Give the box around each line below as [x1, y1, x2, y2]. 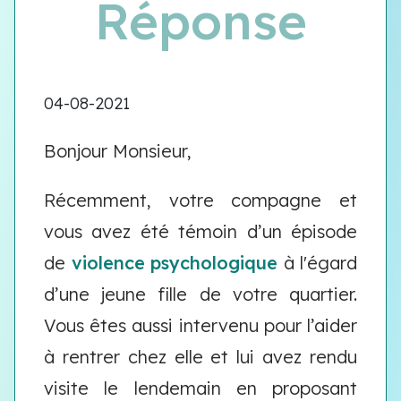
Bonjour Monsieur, [44, 140, 192, 162]
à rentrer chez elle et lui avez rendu [44, 346, 357, 368]
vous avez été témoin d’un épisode [44, 220, 357, 243]
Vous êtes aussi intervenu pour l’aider [44, 314, 357, 337]
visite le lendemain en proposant [44, 377, 357, 399]
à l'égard [277, 252, 357, 274]
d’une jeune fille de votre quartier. [44, 283, 357, 305]
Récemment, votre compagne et [44, 189, 357, 211]
